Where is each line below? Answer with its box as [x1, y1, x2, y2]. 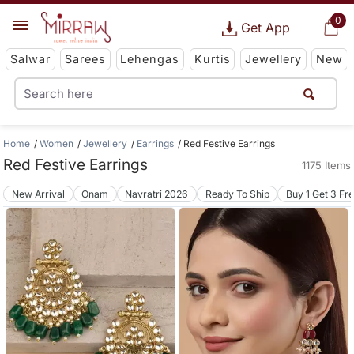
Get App [240, 20, 290, 36]
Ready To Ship [205, 187, 269, 200]
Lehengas [120, 52, 180, 66]
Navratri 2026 [125, 187, 189, 200]
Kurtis [194, 52, 231, 66]
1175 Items [301, 159, 351, 171]
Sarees [65, 52, 107, 66]
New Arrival [12, 187, 66, 200]
